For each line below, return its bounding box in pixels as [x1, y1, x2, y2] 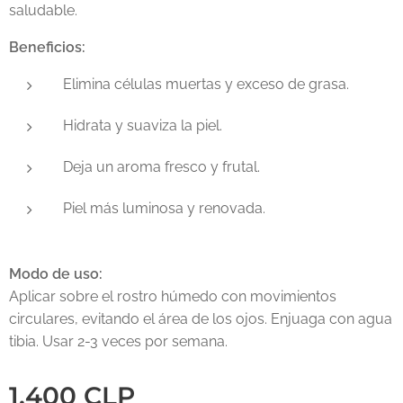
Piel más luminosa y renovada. [63, 200, 265, 217]
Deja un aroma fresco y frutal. [63, 158, 260, 175]
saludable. [9, 2, 77, 19]
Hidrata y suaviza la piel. [63, 117, 222, 134]
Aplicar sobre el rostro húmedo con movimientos [9, 288, 336, 305]
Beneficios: [9, 39, 85, 56]
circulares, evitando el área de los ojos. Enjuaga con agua [9, 310, 392, 327]
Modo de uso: [9, 265, 103, 282]
